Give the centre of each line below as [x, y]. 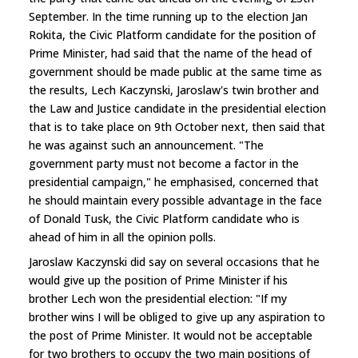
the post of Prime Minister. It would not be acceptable [171, 335]
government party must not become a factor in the [164, 163]
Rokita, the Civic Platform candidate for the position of [172, 34]
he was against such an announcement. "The [146, 145]
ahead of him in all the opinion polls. [122, 237]
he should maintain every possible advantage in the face [175, 200]
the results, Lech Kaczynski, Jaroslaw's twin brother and [174, 89]
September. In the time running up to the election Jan [168, 16]
